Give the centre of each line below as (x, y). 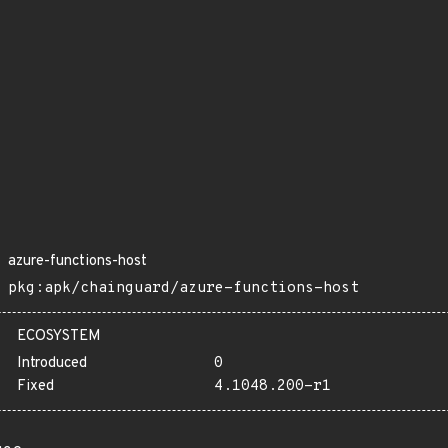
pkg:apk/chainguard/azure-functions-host (183, 288)
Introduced (52, 363)
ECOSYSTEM (59, 336)
